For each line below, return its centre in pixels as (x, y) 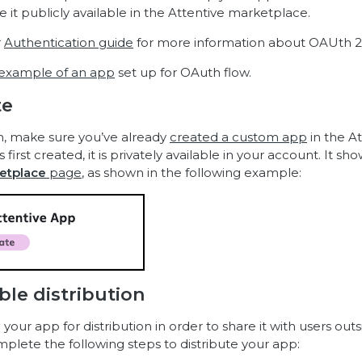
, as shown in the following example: (192, 173)
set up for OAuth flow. (183, 72)
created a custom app (238, 137)
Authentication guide (69, 42)
